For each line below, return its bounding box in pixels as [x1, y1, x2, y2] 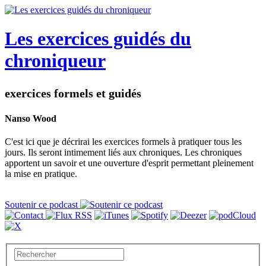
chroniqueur [5, 50, 106, 72]
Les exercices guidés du [5, 28, 191, 50]
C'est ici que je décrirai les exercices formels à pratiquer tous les [5, 137, 242, 147]
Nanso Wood [5, 113, 56, 124]
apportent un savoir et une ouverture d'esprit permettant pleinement [5, 158, 254, 169]
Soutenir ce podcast [5, 199, 80, 210]
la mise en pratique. [5, 169, 77, 179]
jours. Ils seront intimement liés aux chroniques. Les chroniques [5, 147, 242, 158]
